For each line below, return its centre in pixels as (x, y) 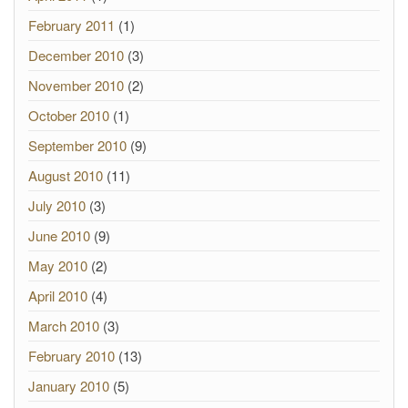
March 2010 (64, 326)
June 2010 (59, 235)
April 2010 (58, 296)
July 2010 (57, 205)
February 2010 (71, 356)
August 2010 (66, 175)
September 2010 (77, 145)
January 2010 (69, 386)
